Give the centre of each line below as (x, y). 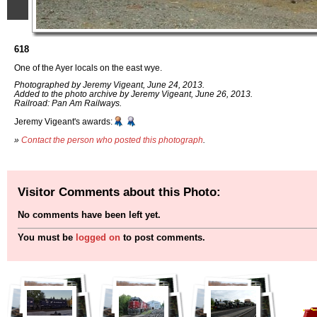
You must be (47, 238)
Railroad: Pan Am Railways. (68, 103)
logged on (98, 238)
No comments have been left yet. (89, 215)
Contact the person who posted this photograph (112, 139)
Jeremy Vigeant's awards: (63, 122)
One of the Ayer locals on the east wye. (88, 67)
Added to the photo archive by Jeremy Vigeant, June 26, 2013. (133, 94)
